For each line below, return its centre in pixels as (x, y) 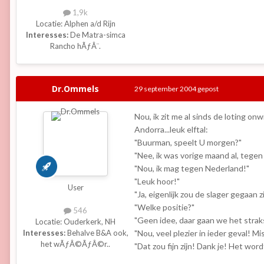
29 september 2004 (165, 88)
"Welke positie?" (164, 207)
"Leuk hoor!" (157, 181)
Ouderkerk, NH (90, 221)
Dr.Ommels (75, 88)
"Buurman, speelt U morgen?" (188, 142)
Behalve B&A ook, (97, 232)
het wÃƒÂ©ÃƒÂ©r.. (75, 244)
